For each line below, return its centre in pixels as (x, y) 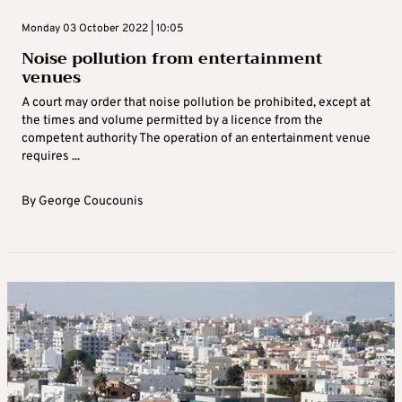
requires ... (51, 156)
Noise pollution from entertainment (172, 58)
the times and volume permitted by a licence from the (172, 120)
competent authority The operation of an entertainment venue (196, 138)
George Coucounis (91, 201)
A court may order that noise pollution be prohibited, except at (196, 102)
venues (51, 77)
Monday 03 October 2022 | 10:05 (102, 28)
